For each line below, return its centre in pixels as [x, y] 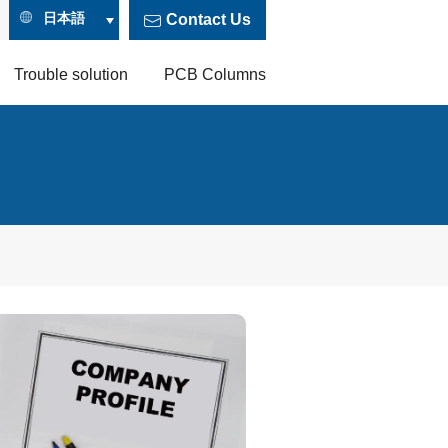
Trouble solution [71, 74]
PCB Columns [215, 74]
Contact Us [208, 19]
